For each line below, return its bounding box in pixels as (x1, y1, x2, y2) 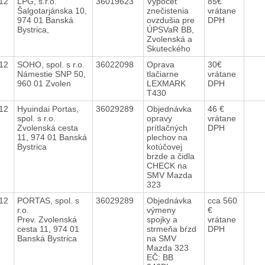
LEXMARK (146, 78, 186, 88)
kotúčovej (146, 141, 182, 151)
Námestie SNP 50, (17, 69, 86, 79)
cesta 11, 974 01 (17, 224, 79, 234)
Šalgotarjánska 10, (17, 5, 87, 15)
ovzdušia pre (146, 15, 195, 25)
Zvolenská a (146, 34, 192, 44)
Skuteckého (146, 43, 195, 53)
